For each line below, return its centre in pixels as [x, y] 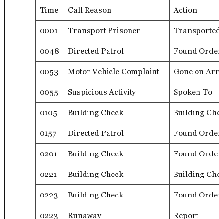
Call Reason [90, 10]
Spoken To [193, 92]
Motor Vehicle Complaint [114, 71]
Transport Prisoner [104, 30]
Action [185, 10]
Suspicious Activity [102, 92]
